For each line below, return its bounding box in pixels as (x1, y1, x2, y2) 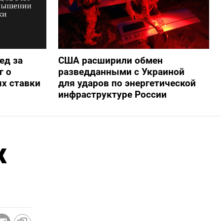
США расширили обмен (58, 55, 163, 67)
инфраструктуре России (58, 89, 167, 101)
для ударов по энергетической (58, 77, 196, 89)
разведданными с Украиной (58, 66, 184, 78)
